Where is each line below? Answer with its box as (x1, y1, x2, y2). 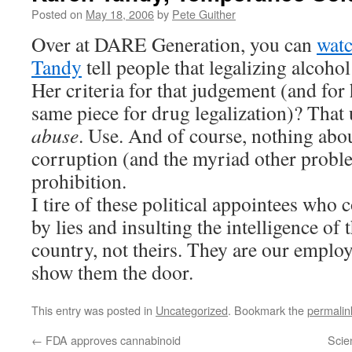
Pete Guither (172, 5, 236, 22)
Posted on (31, 5, 82, 22)
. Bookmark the (228, 302, 307, 318)
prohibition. (31, 167, 126, 194)
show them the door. (31, 258, 193, 285)
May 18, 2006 (86, 5, 154, 22)
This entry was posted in (31, 302, 156, 318)
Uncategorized (156, 302, 228, 318)
